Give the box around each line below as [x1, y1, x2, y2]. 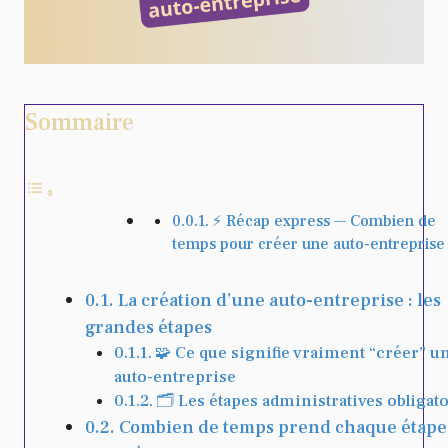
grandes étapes [85, 316, 212, 340]
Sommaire [25, 107, 134, 139]
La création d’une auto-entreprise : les [117, 289, 441, 313]
